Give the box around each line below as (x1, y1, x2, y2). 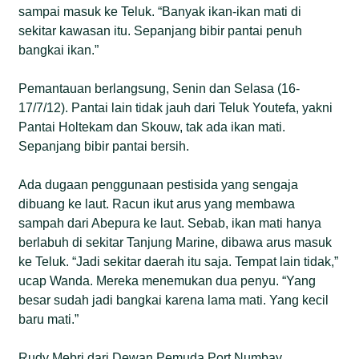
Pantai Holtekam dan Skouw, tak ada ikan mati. (18, 119, 286, 134)
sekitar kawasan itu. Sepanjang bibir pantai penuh (18, 23, 303, 38)
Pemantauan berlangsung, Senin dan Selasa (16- (18, 81, 301, 95)
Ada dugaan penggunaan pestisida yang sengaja (18, 177, 299, 192)
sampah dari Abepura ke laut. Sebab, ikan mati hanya (18, 216, 322, 230)
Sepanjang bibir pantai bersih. (18, 139, 190, 153)
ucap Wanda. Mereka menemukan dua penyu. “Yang (18, 273, 317, 288)
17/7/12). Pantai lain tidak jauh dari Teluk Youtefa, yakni (18, 100, 333, 115)
